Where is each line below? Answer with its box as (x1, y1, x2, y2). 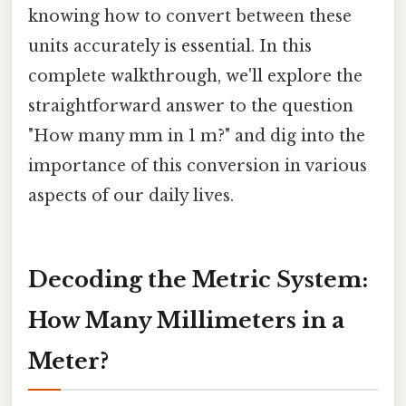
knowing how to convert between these (28, 6, 352, 27)
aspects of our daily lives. (28, 186, 234, 207)
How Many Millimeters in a (28, 306, 344, 333)
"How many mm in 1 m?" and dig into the (28, 126, 365, 147)
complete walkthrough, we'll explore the (28, 66, 362, 87)
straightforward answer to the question (28, 96, 353, 117)
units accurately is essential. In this (28, 36, 312, 57)
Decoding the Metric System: (28, 266, 368, 293)
